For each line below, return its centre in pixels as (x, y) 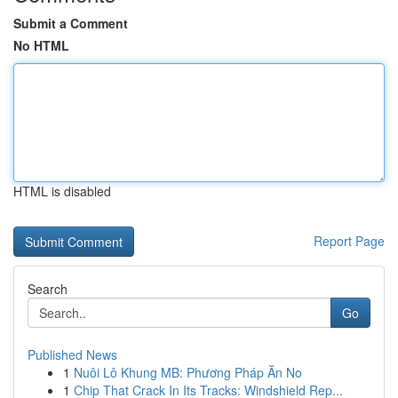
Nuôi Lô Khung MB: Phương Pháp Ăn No (188, 372)
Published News (72, 354)
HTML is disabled (62, 191)
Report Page (349, 241)
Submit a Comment (71, 23)
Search (48, 289)
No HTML (41, 45)
